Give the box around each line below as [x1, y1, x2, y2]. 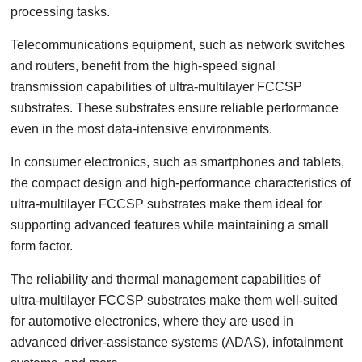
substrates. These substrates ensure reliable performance [11, 101, 339, 115]
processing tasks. [11, 5, 111, 19]
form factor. [11, 239, 74, 253]
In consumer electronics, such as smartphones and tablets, [11, 155, 345, 169]
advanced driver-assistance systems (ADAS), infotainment [11, 335, 343, 349]
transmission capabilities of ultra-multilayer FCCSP [11, 80, 303, 94]
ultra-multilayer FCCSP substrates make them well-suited [11, 293, 339, 307]
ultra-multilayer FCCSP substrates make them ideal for [11, 197, 322, 211]
